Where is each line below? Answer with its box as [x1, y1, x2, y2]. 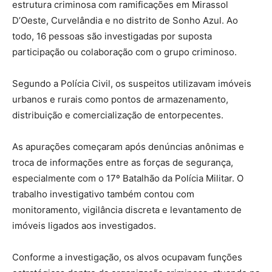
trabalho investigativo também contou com [12, 188, 194, 200]
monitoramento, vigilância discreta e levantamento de [12, 204, 242, 216]
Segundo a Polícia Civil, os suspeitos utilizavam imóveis [12, 78, 251, 90]
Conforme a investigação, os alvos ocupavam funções [12, 251, 242, 263]
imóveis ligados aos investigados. [12, 220, 156, 232]
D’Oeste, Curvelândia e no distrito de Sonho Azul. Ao [12, 15, 238, 27]
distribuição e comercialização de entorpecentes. [12, 109, 223, 121]
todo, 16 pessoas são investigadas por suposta [12, 30, 212, 42]
